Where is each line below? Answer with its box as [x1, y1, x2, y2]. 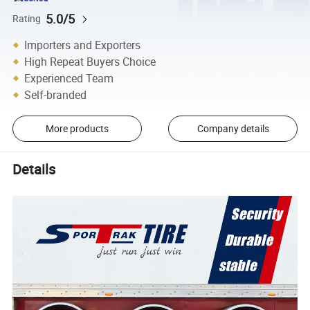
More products [45, 122, 109, 136]
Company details [197, 122, 269, 136]
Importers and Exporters [24, 37, 141, 53]
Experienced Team [24, 70, 114, 86]
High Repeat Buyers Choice [24, 53, 156, 69]
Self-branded [24, 86, 87, 102]
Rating [12, 12, 42, 25]
